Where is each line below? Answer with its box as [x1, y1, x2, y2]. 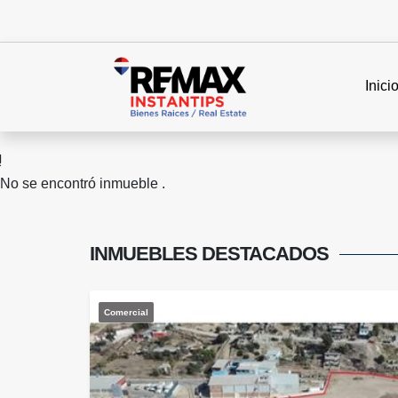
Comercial [104, 307, 148, 318]
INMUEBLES [90, 243, 202, 266]
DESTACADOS [202, 243, 329, 266]
